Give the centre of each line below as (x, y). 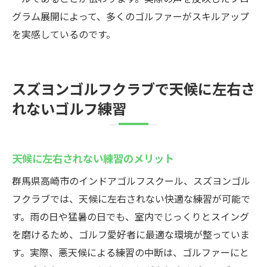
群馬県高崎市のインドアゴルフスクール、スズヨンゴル (131, 181)
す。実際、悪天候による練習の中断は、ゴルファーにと (131, 252)
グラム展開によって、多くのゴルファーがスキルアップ (131, 16)
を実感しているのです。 (64, 34)
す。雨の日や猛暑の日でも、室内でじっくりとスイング (131, 216)
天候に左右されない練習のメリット (93, 158)
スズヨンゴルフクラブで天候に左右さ (133, 88)
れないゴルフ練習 (69, 108)
